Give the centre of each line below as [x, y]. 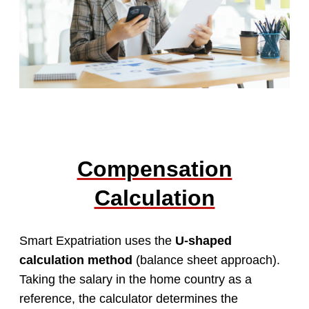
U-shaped [203, 241]
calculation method [76, 260]
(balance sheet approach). [206, 260]
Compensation [154, 169]
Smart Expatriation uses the [97, 241]
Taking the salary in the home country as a [136, 280]
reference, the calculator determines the [129, 299]
